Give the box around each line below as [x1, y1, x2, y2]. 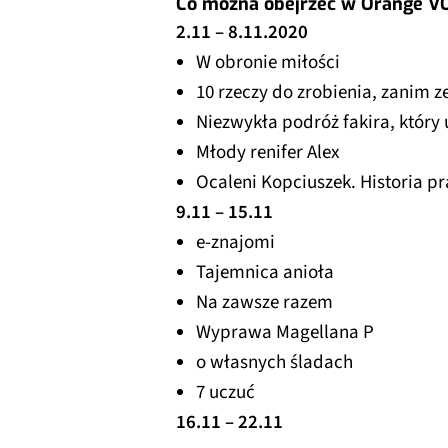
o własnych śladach [196, 348, 357, 376]
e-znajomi [196, 228, 279, 256]
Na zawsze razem [196, 288, 333, 316]
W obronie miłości [196, 48, 344, 76]
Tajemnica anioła [196, 258, 338, 286]
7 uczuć [196, 378, 255, 406]
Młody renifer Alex [196, 138, 343, 166]
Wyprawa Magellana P [196, 318, 374, 346]
